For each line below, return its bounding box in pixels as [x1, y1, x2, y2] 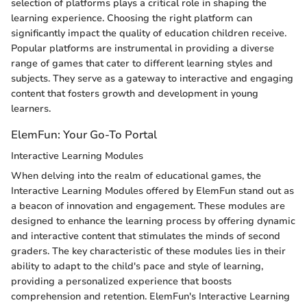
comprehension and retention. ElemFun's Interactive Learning [11, 290, 290, 304]
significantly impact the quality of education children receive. [11, 27, 286, 40]
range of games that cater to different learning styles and [11, 57, 273, 70]
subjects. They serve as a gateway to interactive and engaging [11, 72, 293, 85]
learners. [11, 102, 51, 115]
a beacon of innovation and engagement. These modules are [11, 199, 285, 213]
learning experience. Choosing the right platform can [11, 12, 252, 25]
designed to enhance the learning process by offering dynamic [11, 214, 295, 228]
